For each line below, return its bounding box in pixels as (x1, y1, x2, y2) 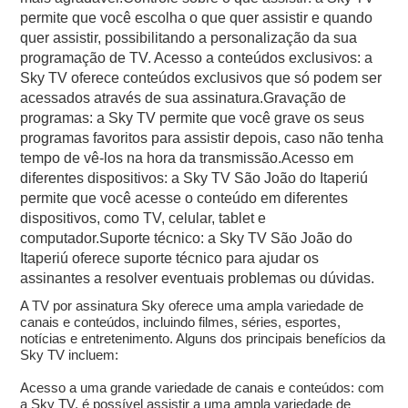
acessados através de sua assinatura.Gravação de (20, 90, 347, 107)
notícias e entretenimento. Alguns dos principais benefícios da (20, 331, 386, 347)
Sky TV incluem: (20, 347, 119, 363)
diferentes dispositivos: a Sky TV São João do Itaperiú (20, 170, 369, 187)
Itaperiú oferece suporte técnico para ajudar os (20, 250, 320, 267)
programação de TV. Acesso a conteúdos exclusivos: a (20, 50, 373, 66)
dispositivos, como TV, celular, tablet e (20, 210, 267, 227)
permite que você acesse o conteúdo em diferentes (20, 190, 349, 207)
